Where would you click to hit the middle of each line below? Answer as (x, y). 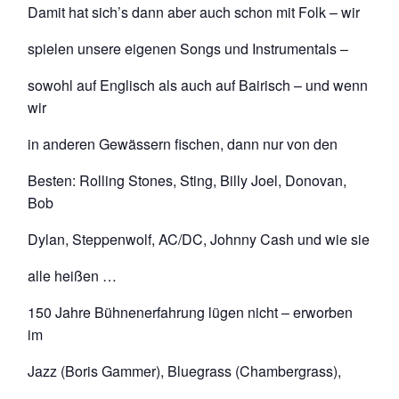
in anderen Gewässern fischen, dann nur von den (183, 143)
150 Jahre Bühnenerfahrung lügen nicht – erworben (191, 312)
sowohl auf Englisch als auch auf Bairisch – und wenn (198, 85)
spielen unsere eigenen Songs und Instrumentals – (188, 48)
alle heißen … (73, 275)
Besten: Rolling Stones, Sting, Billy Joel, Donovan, (187, 180)
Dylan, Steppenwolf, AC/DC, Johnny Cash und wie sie (199, 239)
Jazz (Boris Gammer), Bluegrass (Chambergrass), (185, 370)
